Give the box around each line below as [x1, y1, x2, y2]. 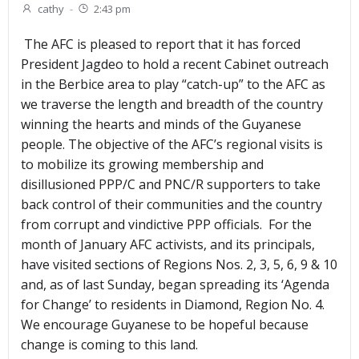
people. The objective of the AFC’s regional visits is [21, 135, 323, 154]
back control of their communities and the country [21, 196, 322, 214]
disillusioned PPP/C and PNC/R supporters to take [21, 175, 321, 194]
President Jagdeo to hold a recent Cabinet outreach [21, 55, 329, 74]
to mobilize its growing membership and [21, 155, 264, 174]
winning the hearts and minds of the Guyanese [21, 115, 301, 134]
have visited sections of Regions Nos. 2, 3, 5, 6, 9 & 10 [21, 256, 337, 274]
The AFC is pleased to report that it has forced [24, 35, 301, 54]
